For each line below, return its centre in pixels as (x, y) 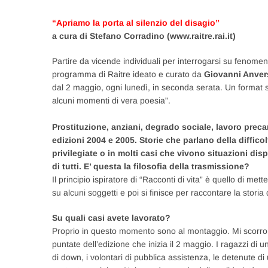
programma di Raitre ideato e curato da (128, 74)
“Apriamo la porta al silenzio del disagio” (136, 23)
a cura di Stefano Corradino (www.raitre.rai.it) (144, 36)
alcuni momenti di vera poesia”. (111, 100)
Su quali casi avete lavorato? (111, 218)
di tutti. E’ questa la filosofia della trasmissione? (151, 166)
